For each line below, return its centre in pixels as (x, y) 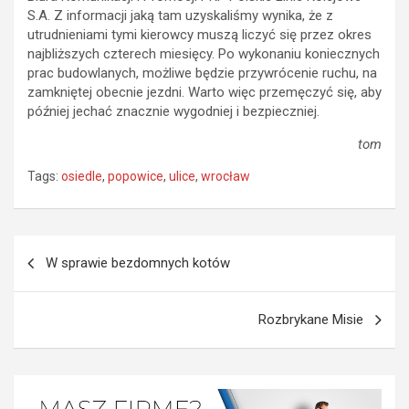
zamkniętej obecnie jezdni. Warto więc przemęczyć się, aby (204, 92)
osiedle (82, 176)
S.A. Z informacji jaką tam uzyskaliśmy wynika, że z (180, 16)
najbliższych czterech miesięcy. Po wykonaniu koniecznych (204, 54)
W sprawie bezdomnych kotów (138, 263)
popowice (136, 176)
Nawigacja (68, 249)
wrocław (225, 176)
